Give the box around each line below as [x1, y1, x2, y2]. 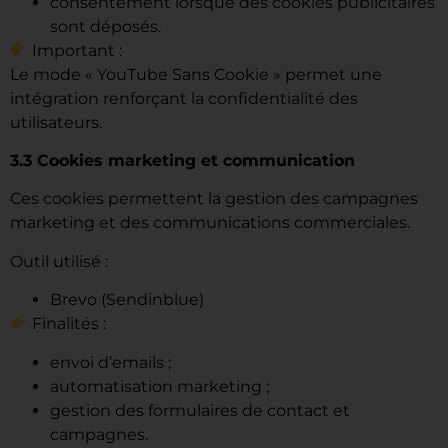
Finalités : [28, 314, 107, 334]
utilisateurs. [10, 112, 102, 132]
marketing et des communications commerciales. [10, 213, 410, 233]
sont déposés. [50, 16, 161, 36]
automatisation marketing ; [50, 376, 269, 396]
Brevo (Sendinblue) [50, 290, 204, 310]
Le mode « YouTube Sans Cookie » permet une [10, 64, 382, 84]
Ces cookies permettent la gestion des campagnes [10, 189, 418, 209]
